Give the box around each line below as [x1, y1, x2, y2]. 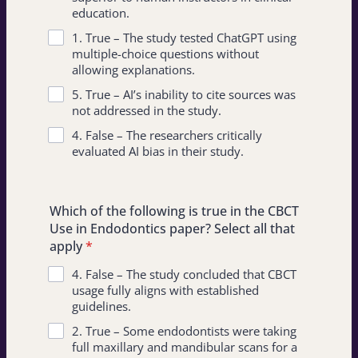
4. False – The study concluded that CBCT [72, 266, 296, 282]
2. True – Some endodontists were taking [72, 323, 296, 339]
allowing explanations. [72, 62, 195, 78]
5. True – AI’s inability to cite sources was [72, 86, 296, 102]
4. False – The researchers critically [72, 127, 262, 143]
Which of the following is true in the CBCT [50, 202, 299, 220]
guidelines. [72, 298, 131, 314]
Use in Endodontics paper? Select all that [50, 220, 295, 237]
